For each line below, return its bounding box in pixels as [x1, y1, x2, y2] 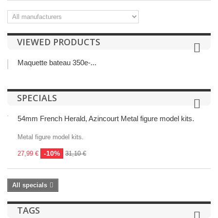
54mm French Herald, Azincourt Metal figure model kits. [18, 114, 194, 123]
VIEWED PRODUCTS [17, 36, 100, 48]
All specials [12, 182, 47, 189]
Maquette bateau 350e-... [18, 58, 96, 67]
